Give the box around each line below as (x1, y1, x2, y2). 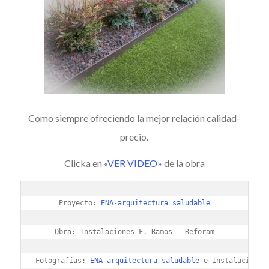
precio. (120, 130, 149, 142)
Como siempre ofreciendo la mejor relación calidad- (28, 112, 241, 124)
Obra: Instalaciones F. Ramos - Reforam (54, 228, 214, 237)
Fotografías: (35, 256, 90, 265)
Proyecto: (58, 199, 101, 208)
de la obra (162, 157, 205, 169)
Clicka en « (64, 157, 107, 169)
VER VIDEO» (107, 157, 162, 169)
